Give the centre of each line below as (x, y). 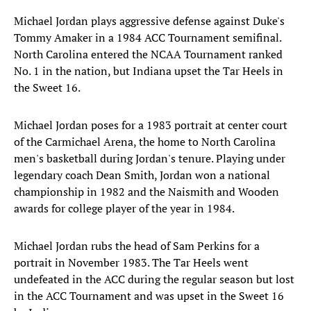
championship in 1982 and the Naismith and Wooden (146, 192)
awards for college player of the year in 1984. (124, 209)
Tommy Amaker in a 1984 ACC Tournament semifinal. (148, 38)
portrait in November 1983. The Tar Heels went (131, 263)
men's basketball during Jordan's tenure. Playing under (150, 159)
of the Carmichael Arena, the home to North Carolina (145, 142)
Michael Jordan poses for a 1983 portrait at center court (151, 125)
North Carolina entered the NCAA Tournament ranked (148, 54)
